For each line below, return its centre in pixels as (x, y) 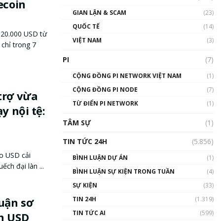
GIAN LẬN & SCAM (99, 12)
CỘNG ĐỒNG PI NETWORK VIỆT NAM (127, 75)
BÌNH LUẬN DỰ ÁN (100, 157)
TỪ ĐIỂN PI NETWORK (105, 103)
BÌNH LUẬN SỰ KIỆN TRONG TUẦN (124, 171)
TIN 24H (84, 199)
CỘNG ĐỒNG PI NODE (105, 89)
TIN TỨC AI (89, 213)
